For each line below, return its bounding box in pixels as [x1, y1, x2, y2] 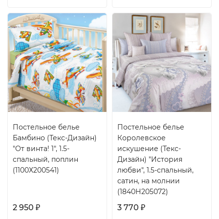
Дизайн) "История [117, 155, 182, 164]
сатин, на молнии [117, 176, 180, 185]
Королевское [117, 133, 166, 142]
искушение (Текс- [117, 144, 181, 153]
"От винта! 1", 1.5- [13, 144, 69, 153]
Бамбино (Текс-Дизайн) [13, 133, 97, 142]
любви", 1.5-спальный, [117, 166, 194, 175]
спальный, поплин [13, 155, 78, 164]
